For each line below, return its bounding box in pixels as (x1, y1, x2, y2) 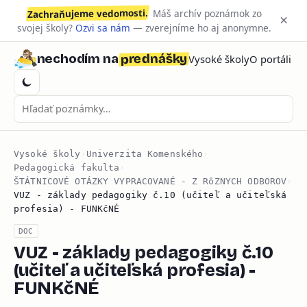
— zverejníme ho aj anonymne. (130, 21, 271, 34)
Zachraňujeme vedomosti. (27, 5, 149, 21)
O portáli (249, 52, 292, 66)
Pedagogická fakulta (14, 162, 120, 173)
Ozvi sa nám (75, 21, 130, 34)
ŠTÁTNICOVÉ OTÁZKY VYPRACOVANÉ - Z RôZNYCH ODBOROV (14, 175, 287, 186)
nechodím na (36, 51, 119, 67)
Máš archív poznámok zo (149, 6, 262, 20)
